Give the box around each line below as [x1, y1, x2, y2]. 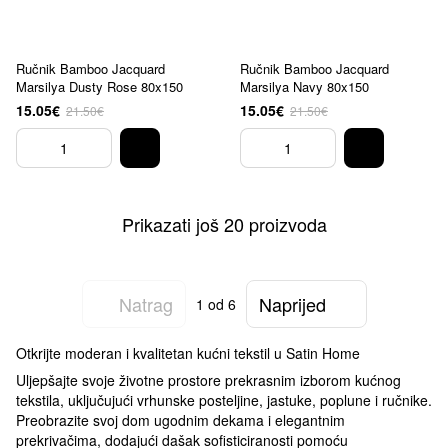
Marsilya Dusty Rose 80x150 [16, 77, 183, 96]
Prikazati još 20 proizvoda [121, 210, 327, 237]
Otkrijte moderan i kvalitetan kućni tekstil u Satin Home [16, 343, 360, 363]
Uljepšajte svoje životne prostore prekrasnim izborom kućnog [16, 370, 401, 390]
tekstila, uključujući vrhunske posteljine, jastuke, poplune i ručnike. [16, 390, 432, 410]
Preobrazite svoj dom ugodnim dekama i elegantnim [16, 410, 345, 430]
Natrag [118, 290, 173, 317]
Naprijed [258, 290, 326, 317]
